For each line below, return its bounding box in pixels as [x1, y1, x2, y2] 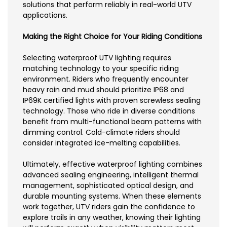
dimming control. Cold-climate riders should [23, 127, 180, 138]
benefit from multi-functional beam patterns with [23, 117, 202, 127]
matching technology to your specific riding [23, 63, 179, 74]
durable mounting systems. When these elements [23, 191, 201, 202]
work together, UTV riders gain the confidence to [23, 202, 195, 212]
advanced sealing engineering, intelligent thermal [23, 170, 199, 180]
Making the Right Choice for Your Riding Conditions [23, 31, 202, 42]
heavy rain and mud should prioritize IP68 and [23, 85, 184, 95]
